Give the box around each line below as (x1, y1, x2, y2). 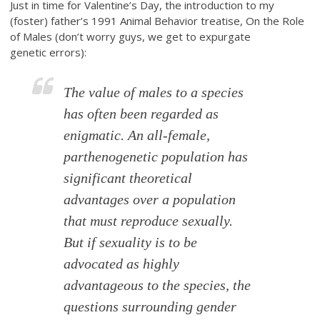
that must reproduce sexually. (64, 212, 234, 229)
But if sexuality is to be (64, 234, 198, 250)
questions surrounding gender (64, 298, 237, 314)
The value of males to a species (64, 84, 244, 100)
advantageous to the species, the (64, 276, 251, 293)
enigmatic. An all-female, (64, 126, 211, 143)
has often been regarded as (64, 105, 219, 121)
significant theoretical (64, 169, 193, 186)
